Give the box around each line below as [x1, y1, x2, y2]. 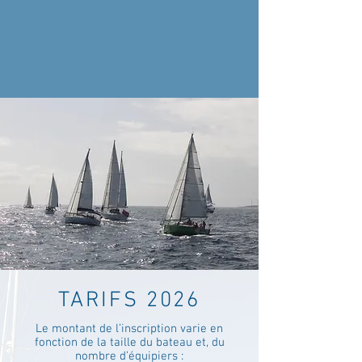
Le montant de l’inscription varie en [36, 322, 223, 336]
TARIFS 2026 [58, 288, 200, 314]
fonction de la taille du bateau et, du [34, 335, 225, 350]
